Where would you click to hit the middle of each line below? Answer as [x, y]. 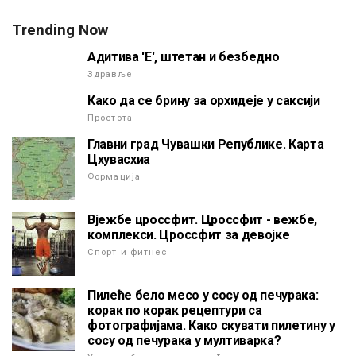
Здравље [110, 75]
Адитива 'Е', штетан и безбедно [184, 57]
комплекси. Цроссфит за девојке [189, 235]
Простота [110, 118]
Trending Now [60, 30]
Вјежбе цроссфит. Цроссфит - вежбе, [203, 220]
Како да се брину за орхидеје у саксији [204, 101]
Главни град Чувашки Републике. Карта [206, 145]
